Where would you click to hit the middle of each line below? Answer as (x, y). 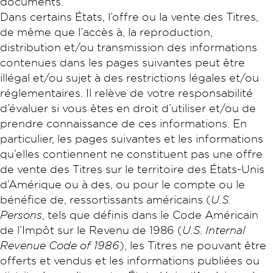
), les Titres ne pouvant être (193, 245)
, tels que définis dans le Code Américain (150, 214)
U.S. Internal (214, 230)
